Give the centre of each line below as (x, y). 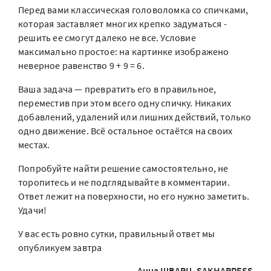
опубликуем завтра (60, 248)
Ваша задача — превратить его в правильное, (117, 89)
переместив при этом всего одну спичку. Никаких (125, 103)
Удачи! (33, 210)
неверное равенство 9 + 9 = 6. (81, 66)
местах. (34, 145)
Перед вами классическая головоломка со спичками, (133, 10)
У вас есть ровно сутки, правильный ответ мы (117, 234)
